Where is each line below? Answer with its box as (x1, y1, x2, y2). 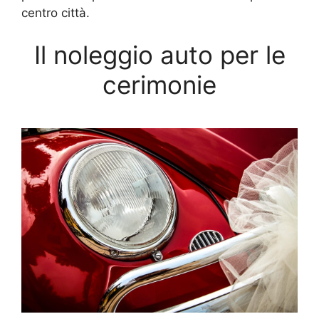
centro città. (21, 5, 90, 20)
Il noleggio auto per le (33, 40, 286, 70)
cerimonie (103, 70, 216, 100)
